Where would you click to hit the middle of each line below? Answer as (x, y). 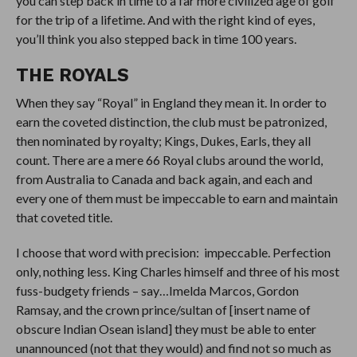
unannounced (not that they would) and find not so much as (173, 347)
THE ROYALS (72, 75)
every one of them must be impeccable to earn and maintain (177, 198)
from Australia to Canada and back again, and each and (164, 178)
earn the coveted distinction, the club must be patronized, (171, 121)
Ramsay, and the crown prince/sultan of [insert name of (163, 309)
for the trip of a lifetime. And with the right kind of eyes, (165, 19)
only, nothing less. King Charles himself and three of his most (177, 271)
